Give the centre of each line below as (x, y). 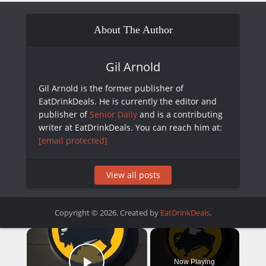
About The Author (133, 29)
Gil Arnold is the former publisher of (111, 88)
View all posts (133, 175)
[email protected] (73, 140)
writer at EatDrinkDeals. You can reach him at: (130, 127)
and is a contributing (180, 114)
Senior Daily (113, 114)
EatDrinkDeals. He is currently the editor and (128, 101)
